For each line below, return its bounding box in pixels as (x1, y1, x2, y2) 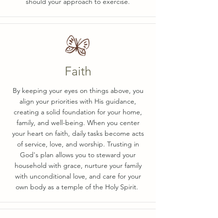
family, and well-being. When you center (16, 118, 140, 127)
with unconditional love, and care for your (15, 172, 141, 181)
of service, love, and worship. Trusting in (17, 140, 139, 148)
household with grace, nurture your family (14, 161, 142, 170)
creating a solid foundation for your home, (14, 108, 142, 116)
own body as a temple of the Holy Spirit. (16, 182, 140, 191)
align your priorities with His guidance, (19, 97, 136, 106)
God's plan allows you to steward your (20, 150, 136, 159)
